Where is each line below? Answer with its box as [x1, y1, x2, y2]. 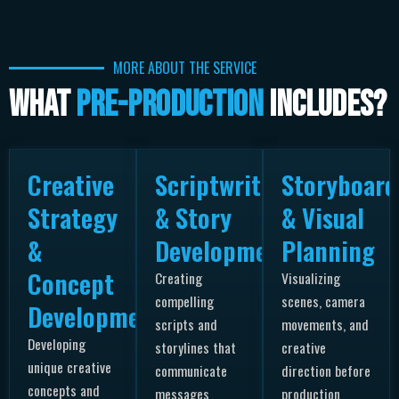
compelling [154, 290, 214, 313]
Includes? [269, 84, 387, 127]
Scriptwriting [154, 165, 295, 204]
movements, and [281, 313, 370, 336]
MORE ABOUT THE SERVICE [113, 57, 257, 79]
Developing [28, 333, 85, 355]
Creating [154, 267, 202, 289]
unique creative [28, 356, 111, 379]
